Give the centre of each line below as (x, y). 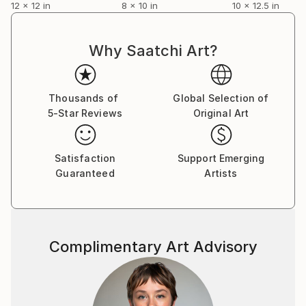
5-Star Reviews (85, 113)
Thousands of (83, 98)
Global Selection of (221, 98)
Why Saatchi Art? (153, 51)
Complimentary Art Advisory (153, 247)
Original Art (221, 113)
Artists (221, 173)
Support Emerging (221, 158)
